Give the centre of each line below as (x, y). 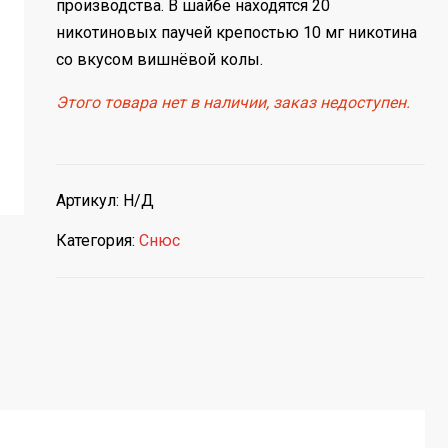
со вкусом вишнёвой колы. (159, 59)
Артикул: (89, 200)
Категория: (97, 240)
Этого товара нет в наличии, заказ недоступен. (232, 102)
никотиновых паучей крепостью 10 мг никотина (236, 32)
